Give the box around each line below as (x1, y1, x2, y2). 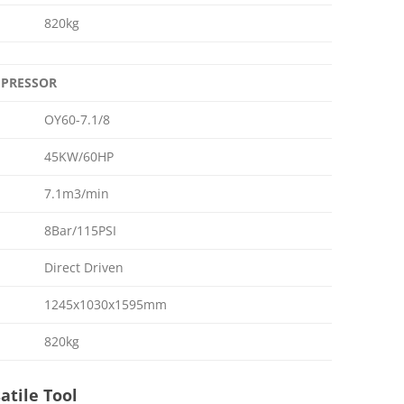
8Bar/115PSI (44, 222, 116, 239)
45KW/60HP (44, 148, 114, 165)
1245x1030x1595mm (44, 296, 167, 313)
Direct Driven (44, 259, 124, 276)
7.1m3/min (44, 185, 109, 202)
